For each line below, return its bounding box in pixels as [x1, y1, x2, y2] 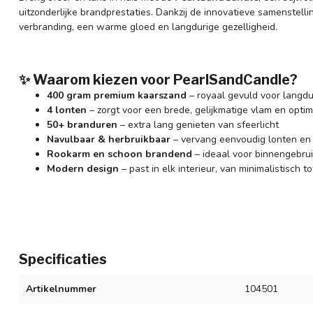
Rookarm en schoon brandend [47, 147, 192, 161]
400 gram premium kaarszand [47, 89, 187, 103]
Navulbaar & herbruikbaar [47, 133, 170, 147]
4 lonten [47, 103, 87, 117]
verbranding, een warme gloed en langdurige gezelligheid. [19, 20, 277, 34]
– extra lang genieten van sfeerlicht [117, 118, 279, 132]
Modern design [47, 162, 119, 176]
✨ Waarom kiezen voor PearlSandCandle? [19, 71, 298, 89]
